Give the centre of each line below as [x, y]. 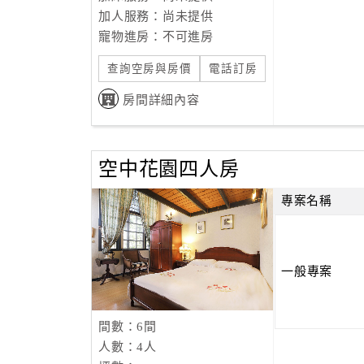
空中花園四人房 [169, 169]
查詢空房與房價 [149, 69]
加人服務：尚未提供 [156, 16]
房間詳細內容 [161, 100]
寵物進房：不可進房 [156, 37]
